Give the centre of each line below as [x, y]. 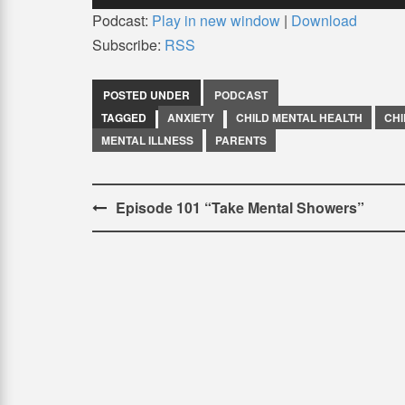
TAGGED [124, 117]
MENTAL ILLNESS [147, 140]
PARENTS [241, 140]
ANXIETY [191, 117]
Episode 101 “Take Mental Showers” [240, 207]
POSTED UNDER [146, 94]
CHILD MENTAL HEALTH [299, 117]
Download [324, 20]
